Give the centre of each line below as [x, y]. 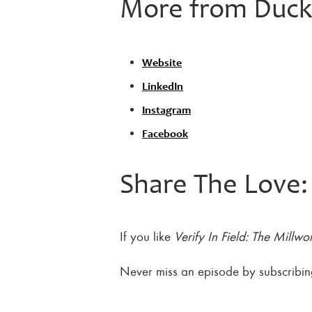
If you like [147, 235]
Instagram [166, 110]
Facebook [165, 134]
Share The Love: [214, 186]
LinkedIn [163, 87]
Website [162, 63]
